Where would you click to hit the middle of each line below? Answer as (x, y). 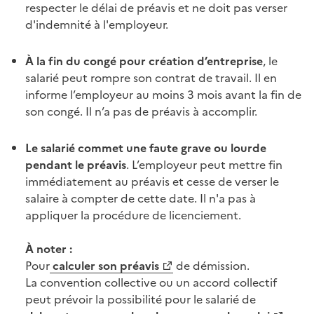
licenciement (204, 215)
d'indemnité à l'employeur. (97, 24)
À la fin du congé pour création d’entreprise (144, 61)
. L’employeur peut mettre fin (204, 164)
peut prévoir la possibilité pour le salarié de (141, 299)
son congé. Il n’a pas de (88, 111)
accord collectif (235, 282)
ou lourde (239, 148)
